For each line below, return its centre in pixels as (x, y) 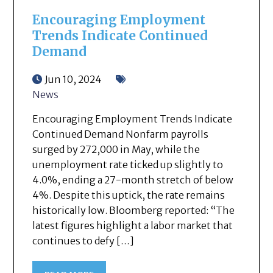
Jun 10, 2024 (74, 79)
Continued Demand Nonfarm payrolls (121, 134)
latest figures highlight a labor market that (133, 225)
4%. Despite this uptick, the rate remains (129, 195)
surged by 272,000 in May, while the (116, 149)
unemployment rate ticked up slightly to (128, 164)
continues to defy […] (83, 240)
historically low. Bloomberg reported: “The (134, 210)
